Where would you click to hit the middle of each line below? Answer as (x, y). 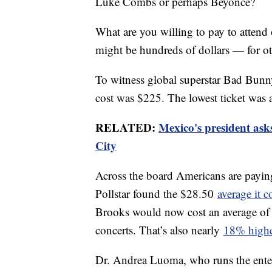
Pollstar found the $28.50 (156, 194)
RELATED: (127, 127)
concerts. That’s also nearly (159, 230)
